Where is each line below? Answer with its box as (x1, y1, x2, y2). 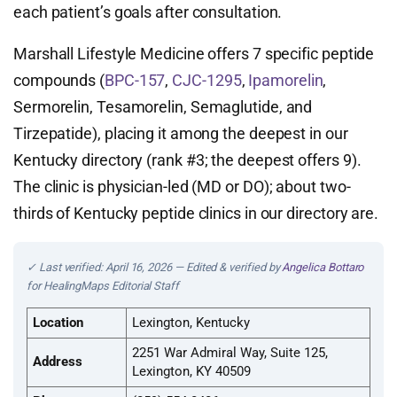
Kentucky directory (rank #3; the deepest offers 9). (13, 151, 362, 169)
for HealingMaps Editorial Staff (27, 279, 179, 292)
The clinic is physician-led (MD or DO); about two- (13, 177, 351, 196)
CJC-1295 (172, 71, 242, 90)
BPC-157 (105, 71, 166, 90)
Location (33, 315, 83, 331)
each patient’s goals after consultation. (13, 3, 283, 21)
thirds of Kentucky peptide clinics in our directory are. (13, 204, 378, 222)
